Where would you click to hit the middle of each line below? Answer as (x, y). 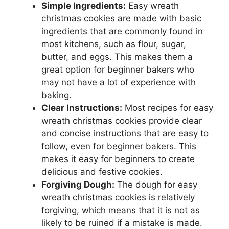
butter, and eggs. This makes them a (117, 56)
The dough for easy (156, 184)
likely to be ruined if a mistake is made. (122, 223)
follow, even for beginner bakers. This (119, 146)
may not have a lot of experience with (119, 82)
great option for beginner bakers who (118, 69)
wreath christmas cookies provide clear (122, 120)
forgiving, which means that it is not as (121, 210)
